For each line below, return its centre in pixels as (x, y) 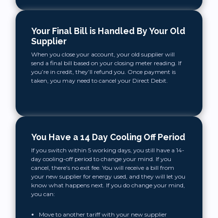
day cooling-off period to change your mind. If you (101, 159)
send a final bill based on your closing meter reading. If (106, 63)
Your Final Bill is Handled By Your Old (108, 31)
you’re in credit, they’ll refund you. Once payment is (103, 72)
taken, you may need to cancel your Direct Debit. (100, 81)
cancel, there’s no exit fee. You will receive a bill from (103, 168)
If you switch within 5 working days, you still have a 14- (108, 150)
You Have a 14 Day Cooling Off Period (108, 137)
